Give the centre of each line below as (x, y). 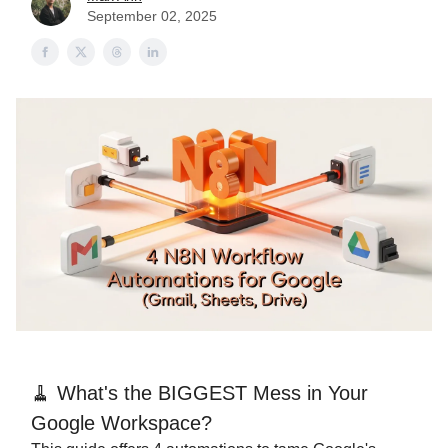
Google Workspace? (121, 423)
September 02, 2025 (152, 16)
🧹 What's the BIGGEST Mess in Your (199, 393)
